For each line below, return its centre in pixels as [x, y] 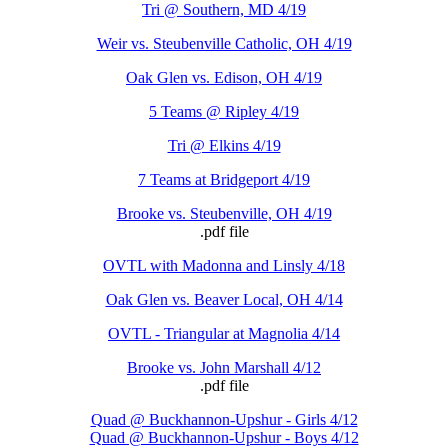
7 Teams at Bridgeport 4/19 [224, 179]
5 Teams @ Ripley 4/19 [224, 111]
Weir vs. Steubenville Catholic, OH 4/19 [224, 43]
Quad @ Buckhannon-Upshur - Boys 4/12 [224, 437]
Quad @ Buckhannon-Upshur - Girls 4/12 [224, 419]
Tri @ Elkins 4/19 [224, 145]
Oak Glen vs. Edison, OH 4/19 [224, 77]
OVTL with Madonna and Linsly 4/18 [224, 265]
